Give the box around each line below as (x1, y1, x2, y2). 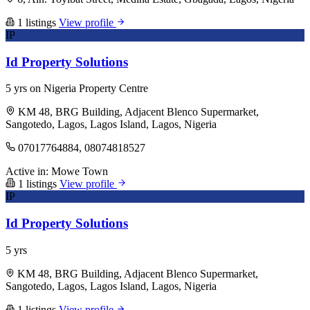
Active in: (6, 165, 48, 178)
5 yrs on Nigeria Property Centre (6, 82, 148, 95)
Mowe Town (51, 165, 108, 178)
